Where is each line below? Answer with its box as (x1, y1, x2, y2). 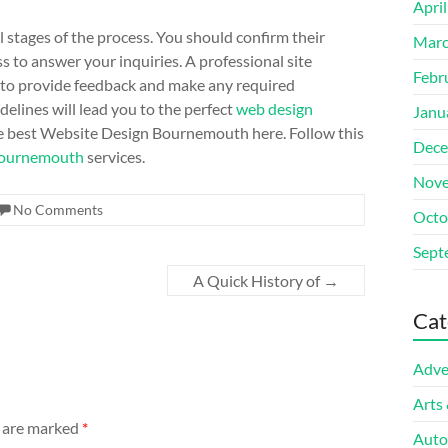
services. (84, 147, 145, 166)
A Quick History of (193, 271, 323, 290)
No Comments (13, 201, 103, 218)
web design (236, 99, 313, 118)
